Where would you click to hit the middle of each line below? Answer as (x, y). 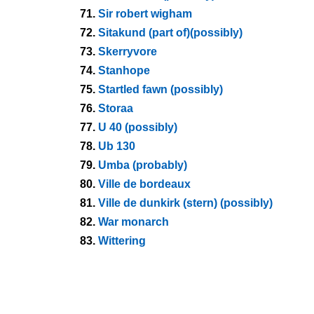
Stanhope (124, 70)
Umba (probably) (143, 165)
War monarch (134, 222)
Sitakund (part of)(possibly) (170, 33)
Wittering (122, 241)
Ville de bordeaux (144, 184)
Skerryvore (128, 52)
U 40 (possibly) (138, 127)
